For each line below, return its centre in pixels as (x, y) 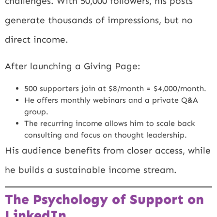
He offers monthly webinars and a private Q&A (111, 100)
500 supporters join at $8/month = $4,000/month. (115, 88)
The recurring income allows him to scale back (110, 123)
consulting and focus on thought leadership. (106, 135)
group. (36, 111)
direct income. (37, 40)
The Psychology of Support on (104, 200)
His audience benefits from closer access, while (108, 150)
